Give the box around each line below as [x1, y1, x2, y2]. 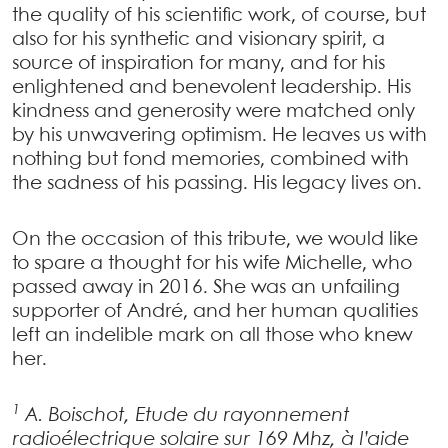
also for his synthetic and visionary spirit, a [12, 30, 385, 49]
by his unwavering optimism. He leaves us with [12, 126, 427, 145]
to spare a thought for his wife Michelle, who [12, 254, 412, 273]
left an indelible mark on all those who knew [12, 326, 413, 345]
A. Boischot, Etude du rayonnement [20, 406, 349, 425]
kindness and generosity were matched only [12, 102, 415, 121]
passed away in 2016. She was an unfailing [12, 278, 400, 297]
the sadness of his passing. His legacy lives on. [12, 174, 422, 193]
